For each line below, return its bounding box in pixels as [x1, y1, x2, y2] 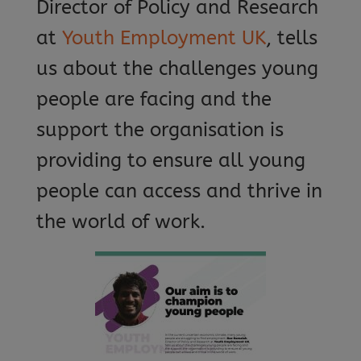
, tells [265, 27, 317, 49]
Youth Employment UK [61, 27, 266, 49]
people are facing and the [35, 88, 272, 110]
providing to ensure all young [35, 149, 305, 172]
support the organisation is [35, 118, 284, 141]
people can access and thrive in [35, 180, 322, 202]
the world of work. [35, 210, 205, 233]
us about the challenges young [35, 57, 318, 80]
